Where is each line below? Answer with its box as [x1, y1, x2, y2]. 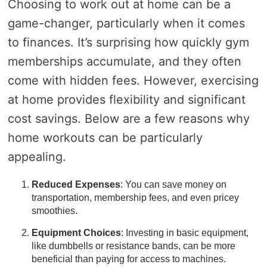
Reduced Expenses [32, 179, 120, 190]
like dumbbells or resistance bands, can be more [32, 241, 235, 251]
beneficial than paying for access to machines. [32, 254, 226, 264]
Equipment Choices [32, 228, 121, 238]
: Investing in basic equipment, [121, 228, 249, 238]
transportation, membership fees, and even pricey [32, 193, 239, 203]
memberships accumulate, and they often [8, 54, 241, 69]
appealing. [8, 150, 66, 164]
